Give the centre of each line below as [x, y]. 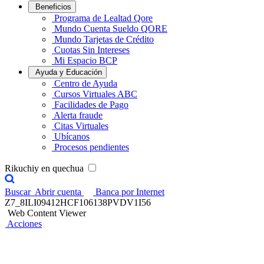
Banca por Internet [130, 192]
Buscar [18, 192]
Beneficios [53, 7]
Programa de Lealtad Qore [103, 18]
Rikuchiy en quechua [45, 168]
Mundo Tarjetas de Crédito [104, 39]
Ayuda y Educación [69, 72]
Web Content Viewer [47, 213]
